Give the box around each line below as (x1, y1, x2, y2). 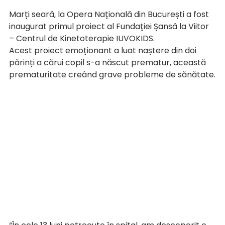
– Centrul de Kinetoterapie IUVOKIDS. (9, 33, 155, 45)
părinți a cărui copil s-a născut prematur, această (9, 57, 208, 69)
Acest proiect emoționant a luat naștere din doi (9, 45, 198, 57)
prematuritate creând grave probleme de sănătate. (9, 69, 215, 81)
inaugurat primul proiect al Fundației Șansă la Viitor (9, 21, 211, 33)
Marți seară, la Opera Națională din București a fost (9, 9, 211, 21)
